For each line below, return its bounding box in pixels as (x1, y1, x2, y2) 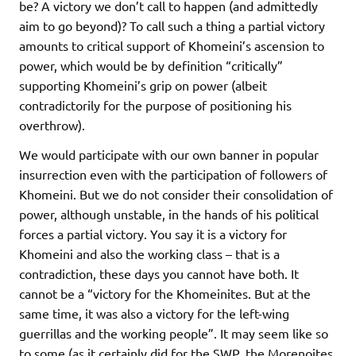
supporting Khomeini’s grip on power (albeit (19, 77, 267, 94)
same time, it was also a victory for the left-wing (19, 305, 289, 322)
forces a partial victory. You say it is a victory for (19, 226, 287, 242)
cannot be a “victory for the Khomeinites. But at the (19, 285, 311, 302)
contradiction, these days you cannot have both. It (19, 265, 299, 282)
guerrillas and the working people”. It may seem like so (19, 325, 328, 342)
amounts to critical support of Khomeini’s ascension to (19, 37, 324, 54)
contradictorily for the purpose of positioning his (19, 97, 292, 114)
